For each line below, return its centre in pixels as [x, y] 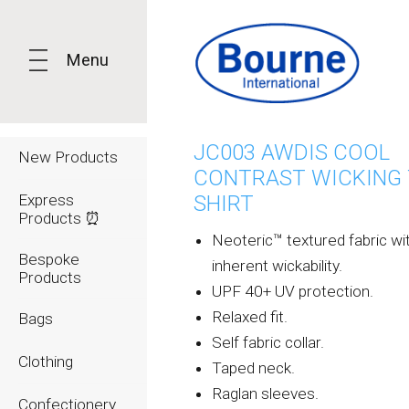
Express [46, 200]
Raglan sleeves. [266, 393]
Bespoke [49, 259]
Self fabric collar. [268, 342]
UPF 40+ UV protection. [293, 291]
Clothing [46, 362]
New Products [68, 157]
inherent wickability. [278, 266]
